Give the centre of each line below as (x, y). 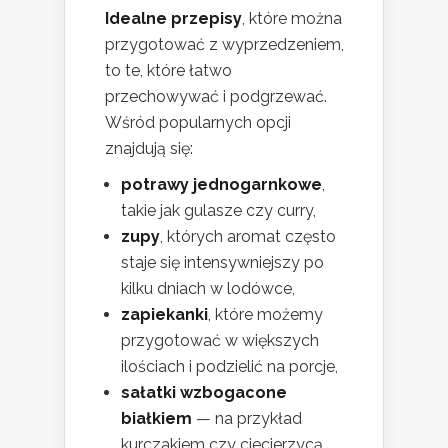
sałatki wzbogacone (204, 393)
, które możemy (265, 315)
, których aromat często (248, 237)
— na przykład (247, 419)
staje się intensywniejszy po (222, 263)
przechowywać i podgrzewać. (216, 97)
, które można (292, 19)
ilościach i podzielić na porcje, (229, 367)
